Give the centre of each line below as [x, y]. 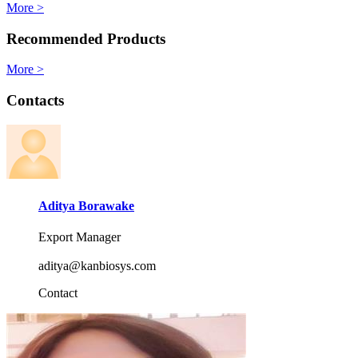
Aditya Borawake [86, 205]
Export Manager [80, 237]
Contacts [35, 100]
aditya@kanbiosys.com [97, 266]
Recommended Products [86, 38]
